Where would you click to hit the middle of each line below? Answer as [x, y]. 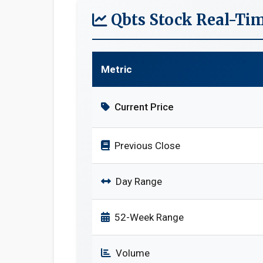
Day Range [139, 181]
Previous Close [147, 146]
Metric [117, 69]
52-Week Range [149, 217]
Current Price [144, 107]
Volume [133, 253]
